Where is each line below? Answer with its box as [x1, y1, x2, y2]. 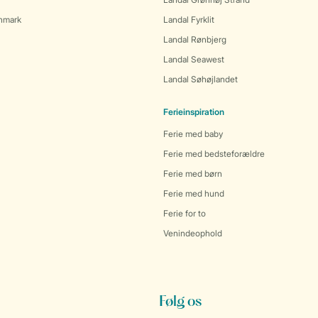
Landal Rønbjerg [163, 34, 226, 45]
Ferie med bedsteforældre [163, 148, 265, 159]
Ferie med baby [163, 128, 223, 139]
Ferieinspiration [163, 106, 224, 117]
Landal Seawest [163, 54, 224, 65]
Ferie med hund [163, 188, 224, 199]
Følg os [159, 296, 202, 309]
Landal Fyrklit [163, 14, 214, 25]
